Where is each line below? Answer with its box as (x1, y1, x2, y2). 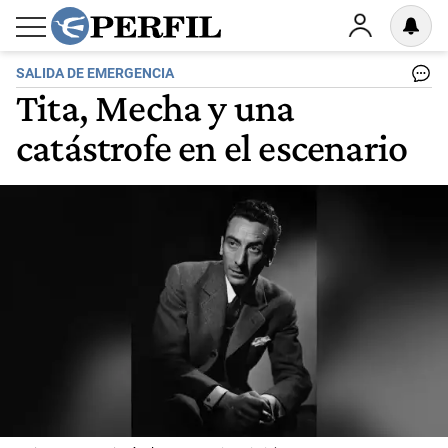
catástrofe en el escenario (16, 124, 408, 170)
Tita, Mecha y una (16, 84, 295, 130)
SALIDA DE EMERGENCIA (16, 65, 174, 82)
